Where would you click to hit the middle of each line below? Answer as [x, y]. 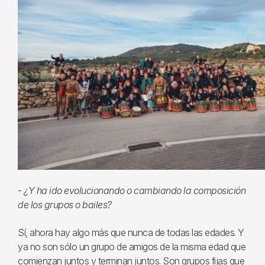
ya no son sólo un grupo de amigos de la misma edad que [132, 246]
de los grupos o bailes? [65, 204]
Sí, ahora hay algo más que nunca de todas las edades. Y [131, 232]
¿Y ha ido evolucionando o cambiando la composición [135, 190]
